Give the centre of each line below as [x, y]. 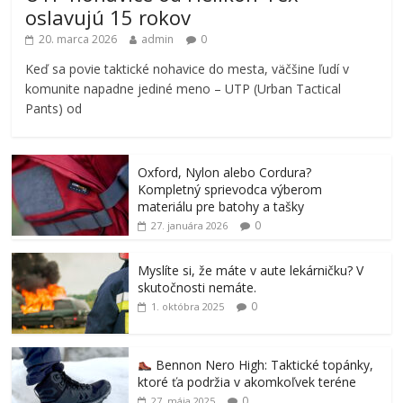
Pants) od [54, 108]
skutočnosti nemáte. [197, 287]
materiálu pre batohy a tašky [221, 206]
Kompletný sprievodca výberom [230, 189]
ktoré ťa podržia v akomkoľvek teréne [247, 381]
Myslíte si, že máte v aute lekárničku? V [251, 270]
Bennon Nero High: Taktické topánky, [263, 364]
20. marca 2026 [78, 39]
